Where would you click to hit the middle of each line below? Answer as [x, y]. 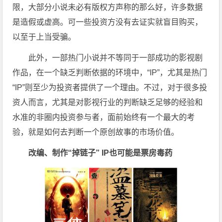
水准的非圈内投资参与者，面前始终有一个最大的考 [104, 117]
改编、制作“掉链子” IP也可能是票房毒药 [101, 153]
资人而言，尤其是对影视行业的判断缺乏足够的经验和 [108, 102]
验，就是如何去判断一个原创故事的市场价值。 [96, 132]
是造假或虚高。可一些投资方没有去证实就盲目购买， [108, 22]
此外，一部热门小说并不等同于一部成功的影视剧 [116, 58]
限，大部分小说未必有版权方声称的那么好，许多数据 [108, 7]
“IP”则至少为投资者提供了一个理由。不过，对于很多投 [110, 87]
